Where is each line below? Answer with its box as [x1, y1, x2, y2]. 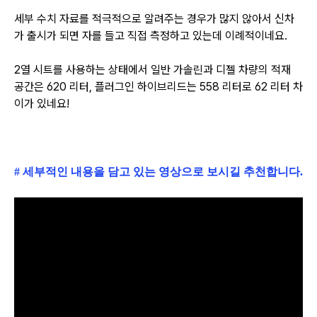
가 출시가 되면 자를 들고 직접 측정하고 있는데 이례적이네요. [14, 29, 287, 43]
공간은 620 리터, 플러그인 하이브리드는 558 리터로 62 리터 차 [14, 80, 303, 94]
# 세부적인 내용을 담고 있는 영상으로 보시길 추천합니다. [14, 166, 303, 178]
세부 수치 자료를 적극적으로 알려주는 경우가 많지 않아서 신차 [14, 12, 294, 26]
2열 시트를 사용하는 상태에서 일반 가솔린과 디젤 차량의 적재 [14, 63, 291, 77]
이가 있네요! [14, 97, 69, 111]
